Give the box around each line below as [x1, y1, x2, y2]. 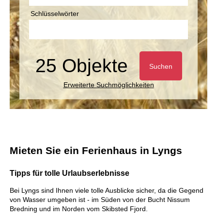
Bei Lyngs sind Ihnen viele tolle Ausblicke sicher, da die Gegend [10, 186, 203, 195]
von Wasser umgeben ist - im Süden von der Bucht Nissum [10, 196, 190, 204]
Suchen [149, 62, 172, 71]
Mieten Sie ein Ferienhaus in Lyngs [10, 144, 182, 156]
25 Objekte [35, 55, 128, 76]
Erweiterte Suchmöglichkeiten [63, 80, 154, 89]
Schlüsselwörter [30, 10, 79, 18]
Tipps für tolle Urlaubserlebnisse [10, 168, 129, 177]
